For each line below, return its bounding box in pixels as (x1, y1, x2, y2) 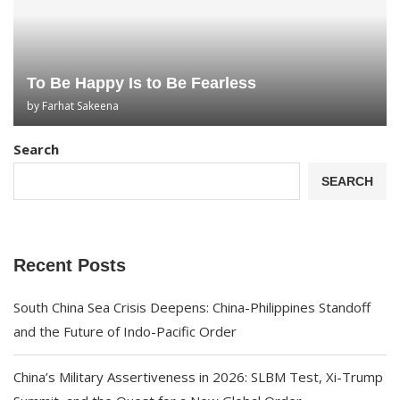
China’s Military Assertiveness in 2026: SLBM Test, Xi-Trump (13, 368, 383, 386)
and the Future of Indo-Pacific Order (13, 322, 237, 340)
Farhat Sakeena (42, 98, 119, 113)
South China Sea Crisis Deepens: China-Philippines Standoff (13, 298, 371, 316)
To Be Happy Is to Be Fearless (27, 74, 256, 92)
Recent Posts (13, 255, 126, 275)
